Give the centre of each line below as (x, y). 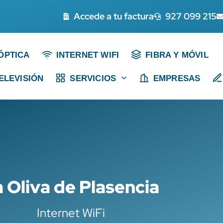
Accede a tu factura (114, 16)
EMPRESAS (177, 78)
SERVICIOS (93, 78)
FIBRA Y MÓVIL (177, 55)
